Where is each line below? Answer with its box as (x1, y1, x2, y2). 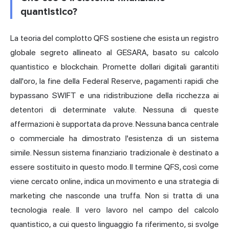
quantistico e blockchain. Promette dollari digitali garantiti (10, 61, 219, 72)
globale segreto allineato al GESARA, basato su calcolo (10, 47, 219, 57)
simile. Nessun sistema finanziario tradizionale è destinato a (10, 147, 219, 157)
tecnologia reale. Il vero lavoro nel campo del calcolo (10, 204, 219, 215)
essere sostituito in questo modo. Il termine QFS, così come (10, 162, 219, 172)
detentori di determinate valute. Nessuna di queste (10, 104, 219, 114)
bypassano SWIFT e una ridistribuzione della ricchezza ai (10, 90, 219, 100)
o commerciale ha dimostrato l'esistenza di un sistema (10, 133, 219, 143)
